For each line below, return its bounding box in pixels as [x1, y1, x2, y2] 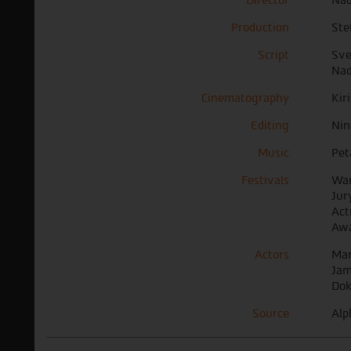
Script [258, 47, 289, 62]
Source [252, 306, 289, 320]
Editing [251, 118, 289, 132]
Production [231, 20, 289, 34]
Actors [255, 247, 289, 262]
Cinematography [201, 90, 289, 105]
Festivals [241, 172, 289, 187]
